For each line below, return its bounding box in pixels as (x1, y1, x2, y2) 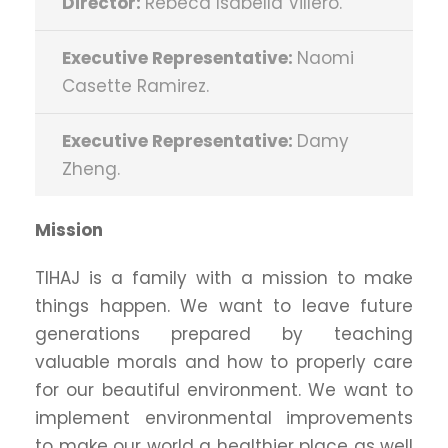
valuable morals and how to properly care (35, 350, 413, 374)
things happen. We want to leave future (35, 294, 413, 318)
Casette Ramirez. (62, 74, 209, 98)
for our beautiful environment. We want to (35, 378, 413, 402)
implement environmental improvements (35, 406, 413, 430)
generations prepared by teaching (35, 322, 413, 346)
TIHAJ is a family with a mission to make (35, 266, 413, 290)
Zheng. (62, 157, 120, 181)
